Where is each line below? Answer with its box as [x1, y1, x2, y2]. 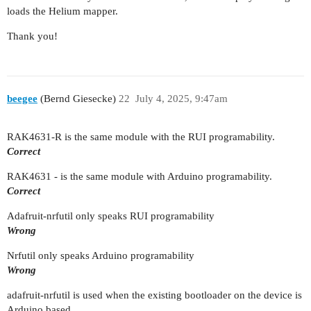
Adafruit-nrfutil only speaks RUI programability [7, 210, 215, 221]
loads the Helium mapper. [7, 6, 118, 17]
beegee [7, 93, 37, 104]
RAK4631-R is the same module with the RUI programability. [7, 131, 275, 142]
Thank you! [7, 31, 58, 42]
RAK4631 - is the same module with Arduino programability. [7, 170, 272, 182]
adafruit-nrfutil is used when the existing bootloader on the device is [7, 289, 302, 301]
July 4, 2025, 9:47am [135, 93, 228, 104]
